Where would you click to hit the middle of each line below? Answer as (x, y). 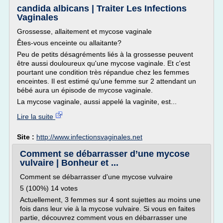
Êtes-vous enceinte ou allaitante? (69, 43)
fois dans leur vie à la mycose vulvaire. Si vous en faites (108, 209)
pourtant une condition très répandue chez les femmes (103, 72)
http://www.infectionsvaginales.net (89, 137)
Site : (27, 137)
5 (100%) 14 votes (49, 188)
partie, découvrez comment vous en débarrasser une (104, 218)
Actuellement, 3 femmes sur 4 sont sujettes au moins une (110, 200)
